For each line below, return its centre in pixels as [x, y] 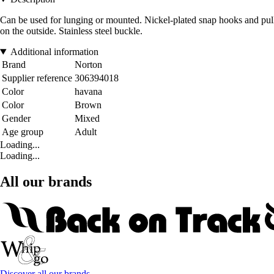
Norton [88, 65]
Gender [16, 119]
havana [88, 92]
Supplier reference [37, 78]
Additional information [54, 52]
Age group [23, 132]
